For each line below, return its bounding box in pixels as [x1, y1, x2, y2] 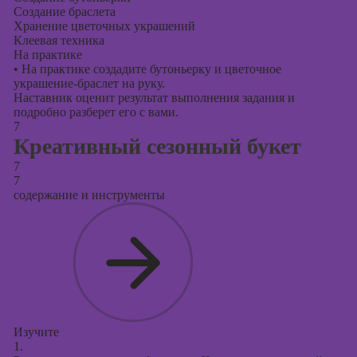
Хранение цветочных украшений [13, 19, 195, 33]
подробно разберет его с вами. [13, 105, 178, 119]
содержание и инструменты [13, 188, 165, 202]
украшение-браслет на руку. [13, 76, 165, 90]
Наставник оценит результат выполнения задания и [13, 91, 295, 104]
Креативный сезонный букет [13, 134, 301, 159]
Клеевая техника [13, 33, 104, 47]
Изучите [13, 325, 59, 339]
